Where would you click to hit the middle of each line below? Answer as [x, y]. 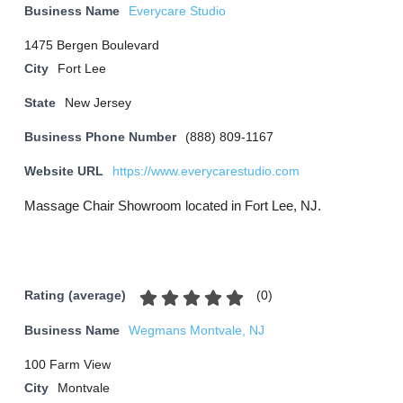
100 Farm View [67, 365]
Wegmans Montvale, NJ [197, 331]
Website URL [64, 171]
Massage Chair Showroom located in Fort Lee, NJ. [173, 206]
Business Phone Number [100, 137]
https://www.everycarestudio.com [206, 171]
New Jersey [98, 103]
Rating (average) [75, 296]
